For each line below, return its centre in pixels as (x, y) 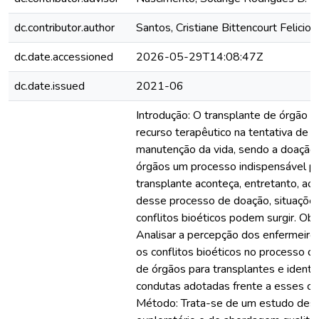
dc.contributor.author (64, 28)
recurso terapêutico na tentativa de (222, 132)
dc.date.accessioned (64, 57)
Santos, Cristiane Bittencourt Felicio (224, 28)
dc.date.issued (49, 86)
